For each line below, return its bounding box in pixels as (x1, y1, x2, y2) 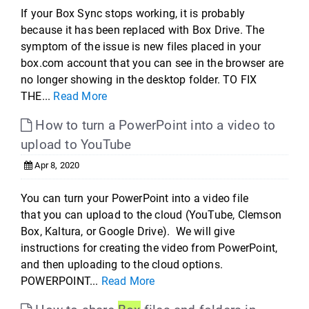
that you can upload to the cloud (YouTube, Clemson (21, 208, 282, 221)
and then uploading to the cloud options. (21, 258, 223, 271)
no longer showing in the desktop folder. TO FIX (21, 73, 257, 86)
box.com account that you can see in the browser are (21, 57, 284, 70)
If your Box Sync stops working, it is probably (21, 7, 246, 20)
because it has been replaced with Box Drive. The (21, 23, 265, 37)
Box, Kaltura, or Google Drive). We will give (21, 225, 235, 238)
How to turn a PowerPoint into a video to (32, 117, 276, 133)
